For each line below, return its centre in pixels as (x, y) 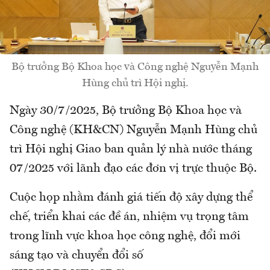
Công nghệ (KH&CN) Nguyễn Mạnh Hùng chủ (133, 130)
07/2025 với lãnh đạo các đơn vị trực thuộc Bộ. (135, 169)
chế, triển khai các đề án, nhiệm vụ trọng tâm (129, 217)
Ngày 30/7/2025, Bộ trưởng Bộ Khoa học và (126, 111)
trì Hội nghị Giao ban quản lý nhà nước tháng (131, 150)
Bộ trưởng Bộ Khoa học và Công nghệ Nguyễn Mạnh (135, 67)
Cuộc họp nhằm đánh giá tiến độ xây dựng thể (131, 198)
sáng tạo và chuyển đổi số (77, 256)
